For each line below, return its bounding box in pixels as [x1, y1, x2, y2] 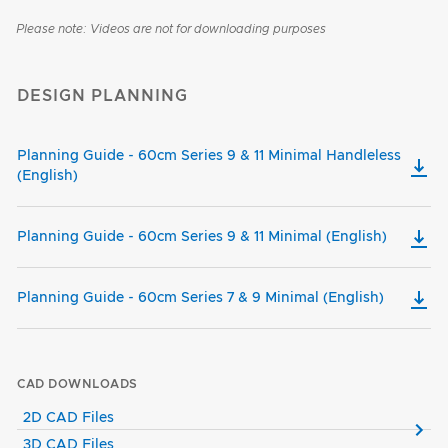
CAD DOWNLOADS [17, 378, 138, 391]
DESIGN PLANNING [17, 88, 188, 105]
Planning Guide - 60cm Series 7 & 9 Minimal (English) [17, 291, 384, 306]
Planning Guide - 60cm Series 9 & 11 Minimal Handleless [17, 149, 401, 164]
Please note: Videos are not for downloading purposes [16, 23, 326, 36]
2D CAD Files [23, 411, 114, 426]
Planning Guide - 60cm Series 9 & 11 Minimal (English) [17, 230, 387, 245]
